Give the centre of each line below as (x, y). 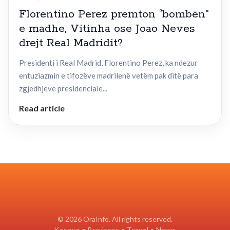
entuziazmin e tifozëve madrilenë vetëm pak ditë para (109, 76)
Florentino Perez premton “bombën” (114, 15)
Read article (42, 108)
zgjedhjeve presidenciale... (63, 89)
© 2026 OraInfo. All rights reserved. (115, 219)
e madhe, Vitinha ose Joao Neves (107, 29)
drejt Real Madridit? (71, 43)
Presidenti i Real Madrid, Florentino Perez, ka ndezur (108, 63)
